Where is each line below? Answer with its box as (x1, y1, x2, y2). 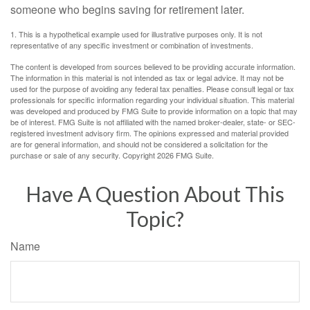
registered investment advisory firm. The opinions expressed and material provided (10, 127, 289, 139)
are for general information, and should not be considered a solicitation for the (10, 138, 268, 150)
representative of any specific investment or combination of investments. (10, 39, 253, 51)
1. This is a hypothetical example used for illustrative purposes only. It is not (10, 28, 262, 40)
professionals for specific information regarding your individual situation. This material (10, 94, 294, 106)
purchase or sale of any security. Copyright (10, 149, 157, 161)
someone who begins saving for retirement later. (10, 1, 244, 18)
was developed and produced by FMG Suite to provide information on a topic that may (10, 105, 298, 117)
